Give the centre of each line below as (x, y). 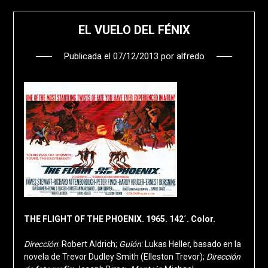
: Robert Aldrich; (88, 244)
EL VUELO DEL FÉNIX (134, 30)
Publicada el (88, 56)
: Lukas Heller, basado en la (191, 244)
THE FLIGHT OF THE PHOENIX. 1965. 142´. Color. (119, 219)
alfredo (190, 56)
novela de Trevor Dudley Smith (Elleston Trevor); (115, 256)
